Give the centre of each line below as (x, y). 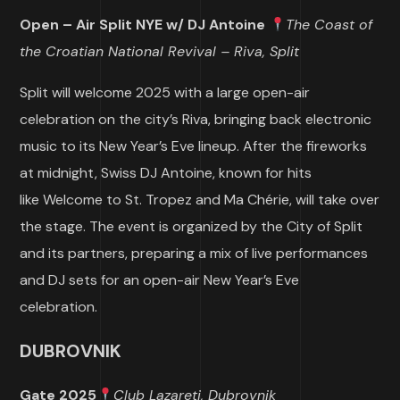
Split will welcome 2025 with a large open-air (165, 92)
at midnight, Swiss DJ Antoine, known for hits (166, 173)
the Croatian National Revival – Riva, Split (160, 51)
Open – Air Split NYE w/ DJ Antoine (143, 25)
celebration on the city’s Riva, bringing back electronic (196, 119)
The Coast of (329, 25)
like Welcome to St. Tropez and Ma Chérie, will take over (200, 200)
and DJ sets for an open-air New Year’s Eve (160, 280)
